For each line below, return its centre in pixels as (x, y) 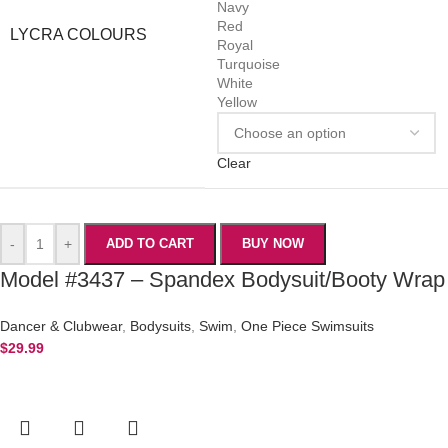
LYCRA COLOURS (78, 35)
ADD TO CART (150, 244)
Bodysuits (160, 326)
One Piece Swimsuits (307, 326)
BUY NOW (273, 244)
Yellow (237, 102)
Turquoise (248, 64)
